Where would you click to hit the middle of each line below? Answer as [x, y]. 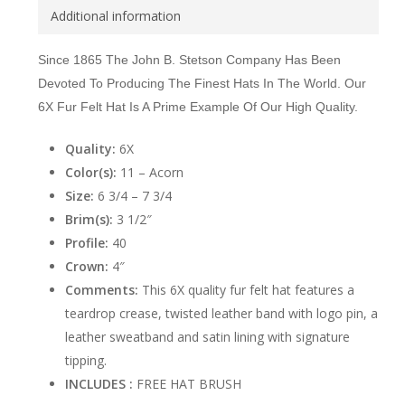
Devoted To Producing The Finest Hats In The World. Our [202, 83]
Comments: [101, 290]
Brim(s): [89, 219]
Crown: [86, 266]
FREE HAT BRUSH [187, 384]
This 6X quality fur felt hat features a [246, 290]
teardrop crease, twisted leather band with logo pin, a [221, 313]
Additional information [115, 16]
